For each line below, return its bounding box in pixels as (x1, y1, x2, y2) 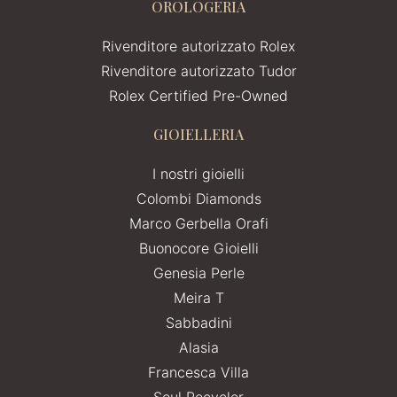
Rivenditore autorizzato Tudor (100, 61, 297, 80)
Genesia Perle (152, 263, 245, 282)
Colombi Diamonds (136, 189, 261, 207)
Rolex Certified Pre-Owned (109, 86, 288, 105)
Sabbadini (165, 313, 232, 331)
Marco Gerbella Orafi (128, 214, 269, 232)
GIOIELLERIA (153, 124, 244, 144)
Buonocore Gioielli (138, 238, 259, 257)
